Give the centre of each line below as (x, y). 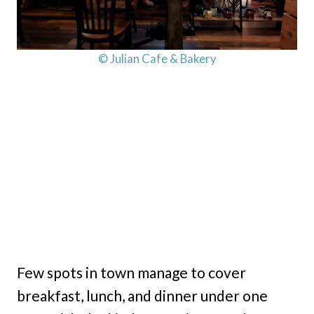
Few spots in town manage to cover (131, 273)
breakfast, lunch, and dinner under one (142, 296)
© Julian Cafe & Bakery (157, 59)
